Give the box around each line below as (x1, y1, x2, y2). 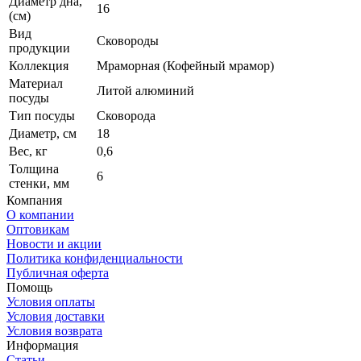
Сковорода (97, 108, 156, 122)
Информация (6, 338, 78, 352)
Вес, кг (9, 143, 48, 158)
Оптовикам (6, 222, 69, 236)
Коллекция (9, 58, 68, 73)
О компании (6, 207, 74, 222)
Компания (6, 193, 62, 207)
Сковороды (97, 33, 159, 48)
